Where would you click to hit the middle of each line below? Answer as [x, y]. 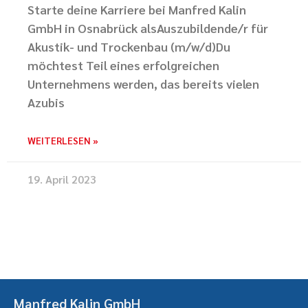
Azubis [46, 102]
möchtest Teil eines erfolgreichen [123, 65]
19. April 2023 [62, 179]
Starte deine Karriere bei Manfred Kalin [137, 9]
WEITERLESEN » [63, 140]
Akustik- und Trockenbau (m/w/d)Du [129, 46]
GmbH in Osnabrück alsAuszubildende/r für [148, 28]
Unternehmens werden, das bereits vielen [143, 84]
